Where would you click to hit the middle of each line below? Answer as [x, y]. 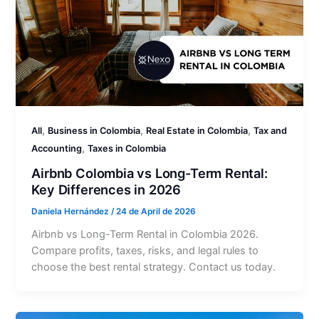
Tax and [271, 130]
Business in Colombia [94, 130]
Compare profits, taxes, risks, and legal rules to [145, 251]
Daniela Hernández [72, 212]
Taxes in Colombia [127, 148]
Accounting [57, 148]
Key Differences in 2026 [106, 190]
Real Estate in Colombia [197, 130]
